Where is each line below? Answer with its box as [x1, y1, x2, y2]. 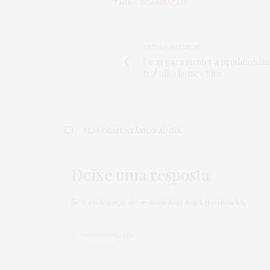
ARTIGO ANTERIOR [143, 42, 200, 51]
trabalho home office [143, 67, 222, 79]
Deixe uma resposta [71, 163, 209, 185]
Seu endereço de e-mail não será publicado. [71, 196, 245, 207]
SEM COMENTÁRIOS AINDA [83, 125, 181, 135]
